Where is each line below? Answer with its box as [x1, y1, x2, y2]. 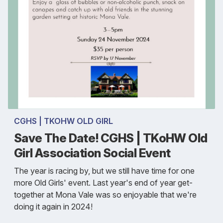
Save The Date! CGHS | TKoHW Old [14, 131, 208, 146]
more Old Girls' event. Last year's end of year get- [14, 178, 193, 188]
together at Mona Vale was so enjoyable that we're [14, 190, 197, 200]
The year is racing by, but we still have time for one [14, 166, 195, 176]
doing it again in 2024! [14, 202, 93, 212]
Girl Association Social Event [14, 146, 171, 161]
